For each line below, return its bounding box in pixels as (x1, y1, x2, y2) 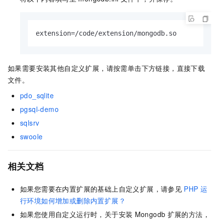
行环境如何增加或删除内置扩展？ (20, 196, 126, 206)
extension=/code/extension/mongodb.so (36, 29, 176, 38)
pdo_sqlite (20, 90, 54, 101)
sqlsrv (20, 118, 40, 128)
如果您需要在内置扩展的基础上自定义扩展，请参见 (20, 184, 182, 194)
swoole (20, 131, 43, 142)
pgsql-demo (20, 104, 59, 114)
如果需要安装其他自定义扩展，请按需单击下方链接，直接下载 (8, 63, 205, 73)
